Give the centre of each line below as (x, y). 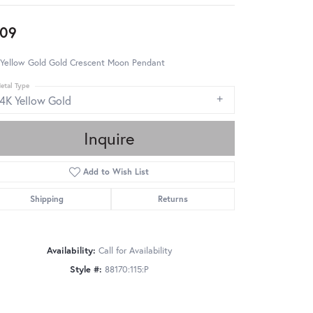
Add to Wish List (116, 171)
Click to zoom (186, 299)
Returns (173, 198)
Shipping (47, 198)
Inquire (109, 138)
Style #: (86, 269)
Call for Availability (135, 250)
